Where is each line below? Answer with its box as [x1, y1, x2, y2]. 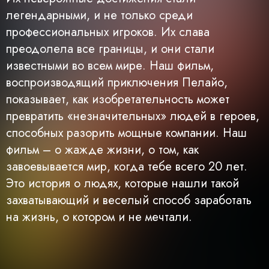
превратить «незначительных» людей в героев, [6, 107, 259, 125]
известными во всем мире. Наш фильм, [6, 57, 214, 75]
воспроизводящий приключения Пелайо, [6, 74, 228, 92]
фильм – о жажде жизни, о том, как [6, 141, 199, 159]
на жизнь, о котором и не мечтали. [6, 208, 192, 226]
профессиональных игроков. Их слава [6, 23, 210, 41]
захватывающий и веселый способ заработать [6, 192, 252, 210]
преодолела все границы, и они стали [6, 40, 214, 58]
